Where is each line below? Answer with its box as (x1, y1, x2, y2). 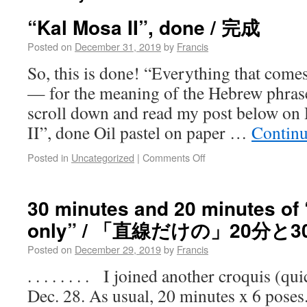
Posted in (27, 150, 69, 164)
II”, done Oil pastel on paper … (27, 121, 251, 144)
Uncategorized (71, 150, 134, 164)
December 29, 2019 (75, 242, 161, 256)
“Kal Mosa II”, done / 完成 (27, 13, 260, 41)
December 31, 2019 (75, 39, 161, 53)
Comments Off (143, 150, 206, 164)
